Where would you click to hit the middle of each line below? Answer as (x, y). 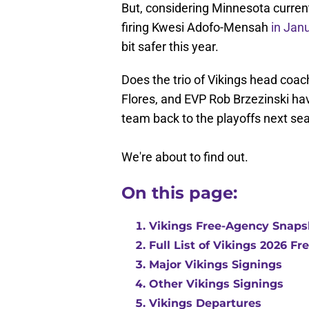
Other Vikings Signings (216, 284)
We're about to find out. (185, 157)
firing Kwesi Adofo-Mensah (196, 28)
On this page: (179, 193)
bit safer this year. (170, 47)
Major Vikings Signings (216, 265)
